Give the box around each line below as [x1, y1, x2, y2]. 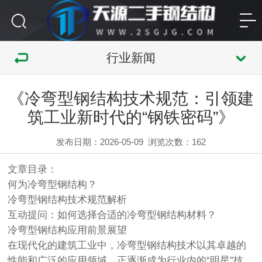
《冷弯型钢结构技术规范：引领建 [8, 89, 254, 108]
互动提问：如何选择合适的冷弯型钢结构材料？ [8, 209, 217, 220]
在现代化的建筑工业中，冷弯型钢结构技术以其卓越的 [8, 239, 247, 251]
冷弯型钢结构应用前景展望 [8, 224, 127, 236]
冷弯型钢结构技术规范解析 [8, 194, 127, 205]
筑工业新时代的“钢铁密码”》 [27, 108, 235, 126]
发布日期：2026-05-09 [56, 136, 143, 147]
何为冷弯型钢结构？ [8, 178, 98, 190]
